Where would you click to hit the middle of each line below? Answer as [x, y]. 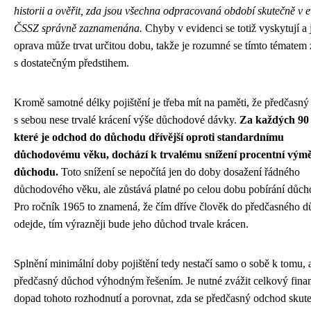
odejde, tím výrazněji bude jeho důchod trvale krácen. [131, 224]
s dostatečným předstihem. [72, 63]
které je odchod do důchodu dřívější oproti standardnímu [149, 137]
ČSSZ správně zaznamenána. [78, 28]
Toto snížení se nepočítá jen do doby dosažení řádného [179, 172]
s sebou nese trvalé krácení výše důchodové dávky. [127, 120]
